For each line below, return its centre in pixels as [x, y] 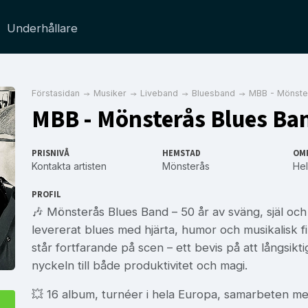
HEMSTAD [181, 153]
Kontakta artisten [69, 166]
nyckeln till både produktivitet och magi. [140, 265]
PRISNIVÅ [51, 153]
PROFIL [46, 194]
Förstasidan [56, 93]
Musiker [110, 93]
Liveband [159, 93]
